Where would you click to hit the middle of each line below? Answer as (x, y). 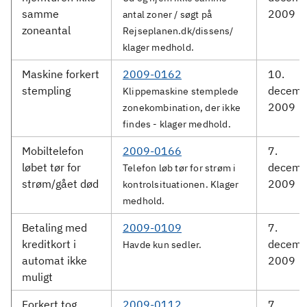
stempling (46, 90)
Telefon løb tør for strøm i (180, 168)
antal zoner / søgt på (168, 14)
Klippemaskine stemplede (181, 91)
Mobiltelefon (53, 151)
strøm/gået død (60, 184)
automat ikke (54, 260)
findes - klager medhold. (177, 124)
